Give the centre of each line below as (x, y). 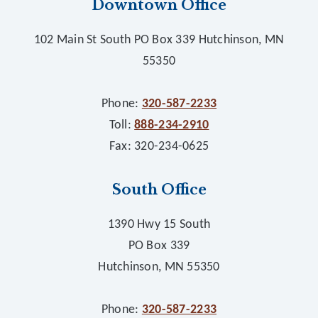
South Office (159, 190)
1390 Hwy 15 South (159, 225)
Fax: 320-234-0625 (159, 147)
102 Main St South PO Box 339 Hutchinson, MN (159, 40)
